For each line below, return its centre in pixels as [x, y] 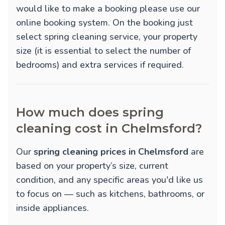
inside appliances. [52, 208]
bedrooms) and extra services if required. [100, 65]
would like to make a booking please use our [108, 9]
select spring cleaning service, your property [107, 37]
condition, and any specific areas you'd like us [109, 180]
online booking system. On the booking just [104, 23]
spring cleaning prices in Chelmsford [111, 152]
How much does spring [90, 113]
